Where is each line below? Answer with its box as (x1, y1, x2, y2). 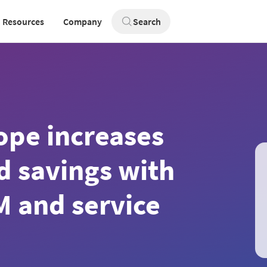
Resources (2, 15, 44, 27)
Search (133, 15, 161, 27)
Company (63, 15, 102, 27)
